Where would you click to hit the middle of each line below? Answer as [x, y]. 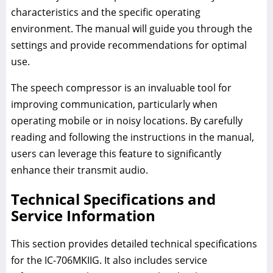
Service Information [83, 216]
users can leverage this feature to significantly [116, 154]
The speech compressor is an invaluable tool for [121, 88]
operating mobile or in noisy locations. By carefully [127, 121]
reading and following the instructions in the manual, [133, 137]
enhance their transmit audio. [80, 170]
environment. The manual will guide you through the [132, 29]
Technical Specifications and [113, 199]
